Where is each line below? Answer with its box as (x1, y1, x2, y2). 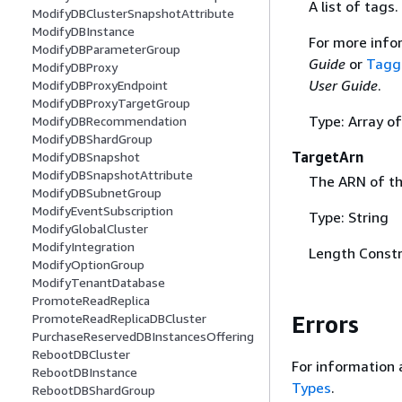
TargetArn (292, 147, 363, 166)
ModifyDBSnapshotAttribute (32, 167, 193, 183)
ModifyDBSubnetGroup (32, 185, 162, 201)
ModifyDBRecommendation (32, 113, 187, 129)
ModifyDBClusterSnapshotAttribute (32, 5, 234, 22)
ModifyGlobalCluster (32, 221, 148, 237)
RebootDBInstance (32, 364, 137, 380)
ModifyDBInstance (32, 23, 135, 39)
